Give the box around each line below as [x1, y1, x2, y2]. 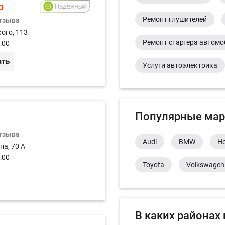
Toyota [143, 161, 164, 169]
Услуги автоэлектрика [143, 61, 217, 69]
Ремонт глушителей [143, 15, 207, 23]
